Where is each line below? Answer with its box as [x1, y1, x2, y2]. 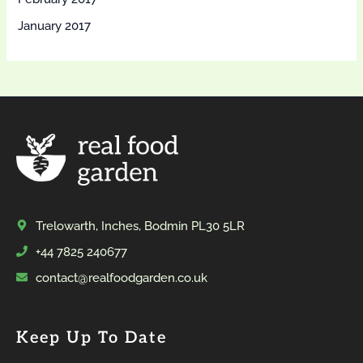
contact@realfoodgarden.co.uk [36, 270, 207, 284]
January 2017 [18, 18, 92, 32]
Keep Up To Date [16, 327, 167, 348]
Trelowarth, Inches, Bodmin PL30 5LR [36, 218, 245, 233]
